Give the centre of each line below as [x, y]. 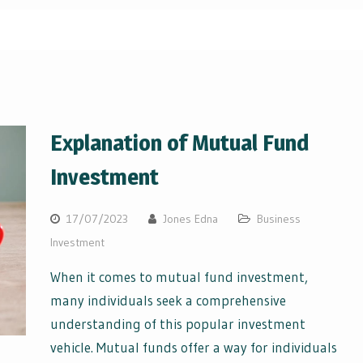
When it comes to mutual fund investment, [179, 277]
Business [278, 219]
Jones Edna [190, 219]
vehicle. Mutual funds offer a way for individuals [193, 348]
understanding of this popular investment [177, 324]
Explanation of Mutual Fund [179, 143]
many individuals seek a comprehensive [168, 301]
